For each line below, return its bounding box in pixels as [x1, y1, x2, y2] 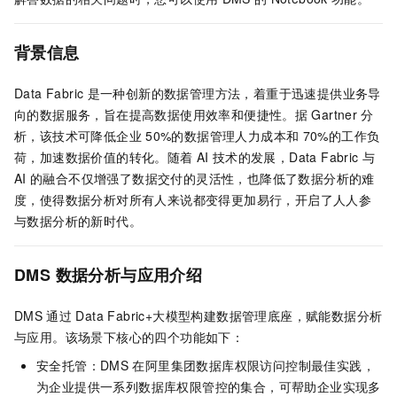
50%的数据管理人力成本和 [145, 127, 300, 145]
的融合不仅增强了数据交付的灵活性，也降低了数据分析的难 [30, 169, 375, 188]
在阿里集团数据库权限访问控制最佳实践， [132, 356, 375, 375]
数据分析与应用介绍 [55, 263, 203, 287]
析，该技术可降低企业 [14, 127, 142, 145]
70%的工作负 [302, 127, 380, 145]
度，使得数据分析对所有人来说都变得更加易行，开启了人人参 [14, 191, 372, 209]
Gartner [311, 105, 358, 124]
